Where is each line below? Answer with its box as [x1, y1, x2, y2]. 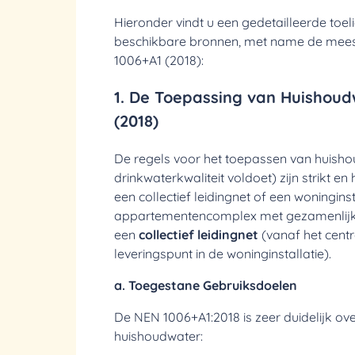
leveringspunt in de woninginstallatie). [114, 246, 331, 261]
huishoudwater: [114, 328, 203, 344]
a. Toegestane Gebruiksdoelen [114, 277, 297, 293]
